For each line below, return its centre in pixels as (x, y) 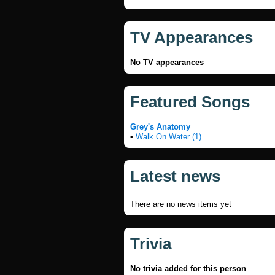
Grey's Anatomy (160, 127)
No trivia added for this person (188, 269)
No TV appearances (167, 62)
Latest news (175, 176)
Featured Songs (190, 102)
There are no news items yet (181, 204)
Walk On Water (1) (168, 137)
